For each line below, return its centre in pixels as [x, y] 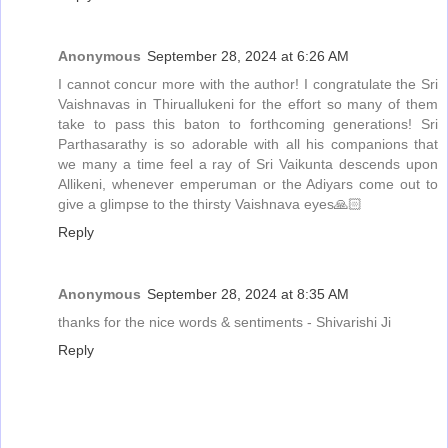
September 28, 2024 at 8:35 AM [248, 293]
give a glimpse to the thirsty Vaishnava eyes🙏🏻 [210, 203]
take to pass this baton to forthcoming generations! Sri [248, 123]
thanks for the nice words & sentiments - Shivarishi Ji [224, 321]
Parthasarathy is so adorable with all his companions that [248, 143]
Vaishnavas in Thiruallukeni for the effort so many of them [248, 103]
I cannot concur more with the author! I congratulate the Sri [248, 83]
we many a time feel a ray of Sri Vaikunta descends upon [248, 163]
